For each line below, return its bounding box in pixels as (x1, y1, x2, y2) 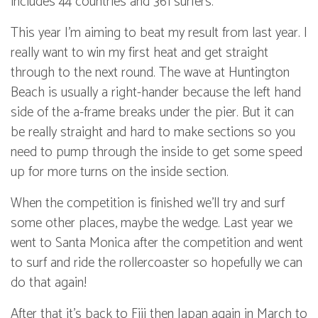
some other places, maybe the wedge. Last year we (11, 212, 292, 235)
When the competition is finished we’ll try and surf (11, 192, 285, 215)
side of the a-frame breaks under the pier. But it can (11, 102, 294, 124)
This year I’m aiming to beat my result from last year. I (11, 22, 307, 45)
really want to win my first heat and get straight (11, 42, 268, 65)
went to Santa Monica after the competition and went (11, 232, 303, 255)
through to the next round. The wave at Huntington (11, 62, 290, 84)
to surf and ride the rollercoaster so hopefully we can (11, 252, 302, 275)
